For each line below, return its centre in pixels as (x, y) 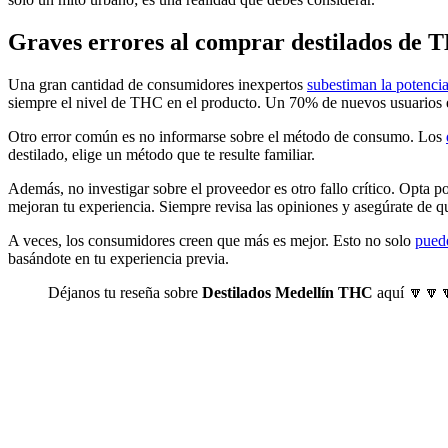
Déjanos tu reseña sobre (125, 293)
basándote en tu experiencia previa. (118, 259)
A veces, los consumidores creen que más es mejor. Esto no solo (211, 241)
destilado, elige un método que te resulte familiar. (161, 155)
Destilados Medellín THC (287, 293)
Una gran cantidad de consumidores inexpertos (157, 85)
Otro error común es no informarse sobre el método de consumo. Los (227, 137)
